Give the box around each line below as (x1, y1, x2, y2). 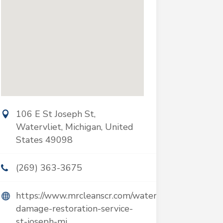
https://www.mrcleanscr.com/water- (15, 190, 160, 202)
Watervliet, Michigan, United (15, 121, 133, 133)
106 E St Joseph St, (15, 108, 96, 120)
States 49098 (15, 134, 73, 146)
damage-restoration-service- (15, 203, 133, 215)
